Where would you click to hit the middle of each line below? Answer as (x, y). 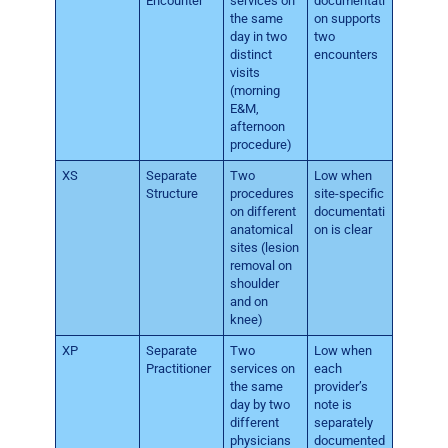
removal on (261, 266)
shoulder (255, 284)
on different (263, 212)
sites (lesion (265, 248)
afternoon (258, 127)
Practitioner (179, 369)
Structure (172, 194)
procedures (262, 194)
